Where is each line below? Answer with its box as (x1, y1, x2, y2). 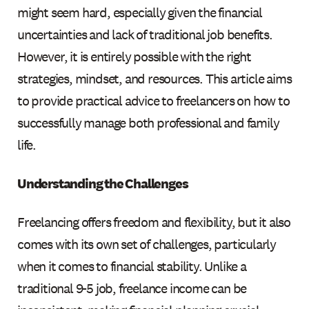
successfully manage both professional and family (17, 113, 279, 132)
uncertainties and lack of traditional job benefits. (17, 25, 272, 43)
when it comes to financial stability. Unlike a (17, 257, 246, 275)
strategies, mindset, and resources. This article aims (17, 69, 292, 88)
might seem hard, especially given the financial (17, 3, 262, 21)
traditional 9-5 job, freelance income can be (17, 279, 247, 297)
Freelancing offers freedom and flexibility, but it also (17, 212, 291, 231)
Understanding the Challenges (17, 174, 188, 192)
